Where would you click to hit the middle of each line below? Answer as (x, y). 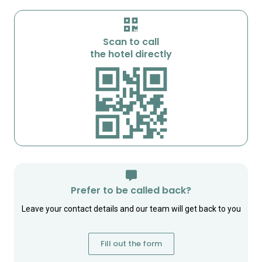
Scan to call (131, 42)
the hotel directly (131, 54)
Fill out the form (131, 243)
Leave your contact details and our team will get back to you (131, 208)
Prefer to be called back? (131, 190)
